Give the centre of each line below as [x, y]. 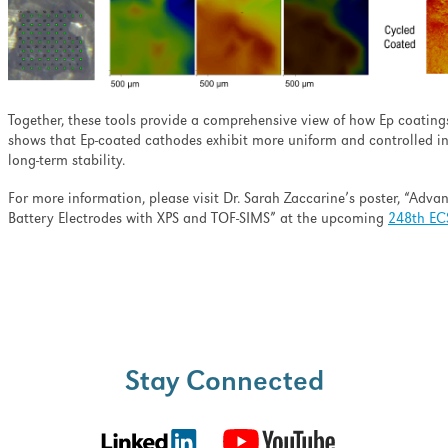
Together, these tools [74, 122]
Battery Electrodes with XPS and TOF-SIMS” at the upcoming [198, 220]
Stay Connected [224, 385]
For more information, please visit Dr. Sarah [146, 200]
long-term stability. [68, 162]
